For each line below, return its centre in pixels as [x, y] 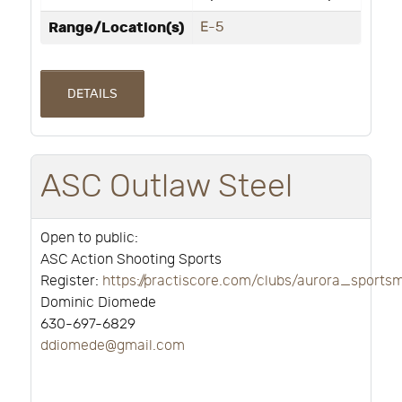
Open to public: [91, 239]
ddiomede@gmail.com [113, 346]
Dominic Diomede [98, 303]
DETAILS [92, 94]
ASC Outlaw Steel [166, 187]
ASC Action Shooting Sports [131, 260]
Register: [71, 282]
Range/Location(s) [117, 28]
